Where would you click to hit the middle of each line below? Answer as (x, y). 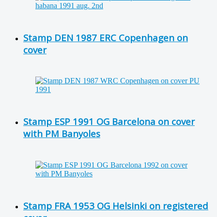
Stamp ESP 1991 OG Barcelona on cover (109, 122)
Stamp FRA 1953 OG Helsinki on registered (116, 205)
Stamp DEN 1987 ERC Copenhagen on (106, 37)
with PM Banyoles (62, 134)
